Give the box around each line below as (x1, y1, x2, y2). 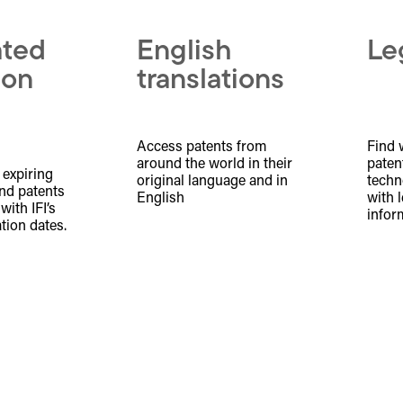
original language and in (137, 175, 288, 190)
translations (137, 67, 284, 96)
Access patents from (137, 140, 267, 156)
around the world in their (137, 157, 292, 173)
